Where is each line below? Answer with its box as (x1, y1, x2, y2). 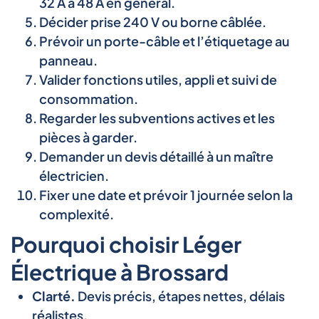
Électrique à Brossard (11, 258, 229, 286)
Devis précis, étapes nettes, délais (75, 287, 285, 304)
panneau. (39, 51, 98, 68)
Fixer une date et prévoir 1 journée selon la (39, 186, 293, 203)
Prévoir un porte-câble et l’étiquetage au (39, 32, 290, 49)
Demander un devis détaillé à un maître (39, 147, 273, 164)
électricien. (39, 167, 109, 184)
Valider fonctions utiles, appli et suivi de (39, 70, 277, 88)
